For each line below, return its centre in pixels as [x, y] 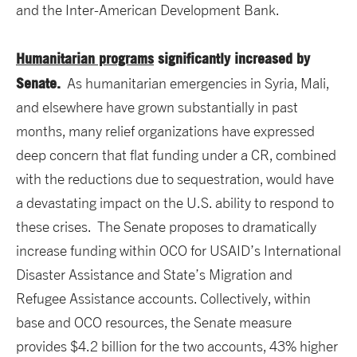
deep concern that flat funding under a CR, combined [176, 155]
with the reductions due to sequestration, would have [175, 179]
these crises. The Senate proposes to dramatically [166, 227]
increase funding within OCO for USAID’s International [178, 251]
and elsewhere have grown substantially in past [157, 108]
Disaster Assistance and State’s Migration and [154, 275]
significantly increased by [232, 59]
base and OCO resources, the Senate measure [154, 323]
